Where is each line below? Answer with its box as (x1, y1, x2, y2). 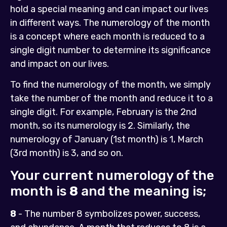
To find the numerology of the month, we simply (10, 79, 211, 91)
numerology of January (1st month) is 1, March (10, 134, 203, 145)
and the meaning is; (78, 183, 206, 199)
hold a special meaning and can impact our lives (10, 3, 208, 15)
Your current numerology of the (10, 167, 214, 183)
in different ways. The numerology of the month (10, 17, 210, 28)
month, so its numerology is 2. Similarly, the (10, 120, 190, 132)
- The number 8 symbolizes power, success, (16, 208, 200, 219)
